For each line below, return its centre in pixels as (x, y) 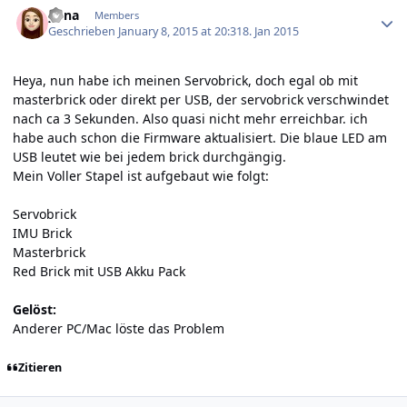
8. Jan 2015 (271, 32)
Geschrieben (84, 32)
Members (116, 15)
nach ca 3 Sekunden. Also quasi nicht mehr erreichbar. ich (190, 119)
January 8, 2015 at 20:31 (181, 32)
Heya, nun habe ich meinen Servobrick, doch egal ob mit (185, 81)
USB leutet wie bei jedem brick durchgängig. (149, 157)
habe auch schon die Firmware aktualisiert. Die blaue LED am (200, 138)
